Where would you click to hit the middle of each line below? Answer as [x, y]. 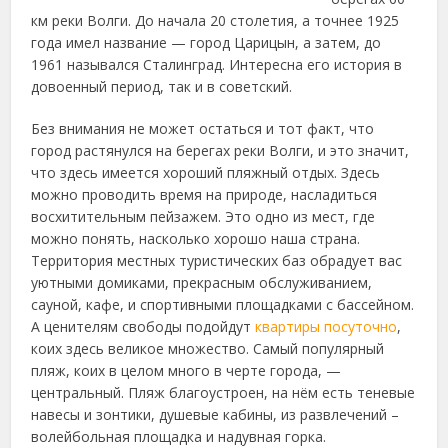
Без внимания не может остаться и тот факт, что [203, 128]
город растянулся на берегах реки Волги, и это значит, [220, 150]
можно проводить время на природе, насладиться [204, 194]
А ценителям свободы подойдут [143, 326]
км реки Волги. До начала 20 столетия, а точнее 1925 [215, 20]
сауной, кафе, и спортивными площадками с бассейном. [223, 304]
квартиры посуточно [326, 326]
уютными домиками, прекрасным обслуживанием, [202, 282]
